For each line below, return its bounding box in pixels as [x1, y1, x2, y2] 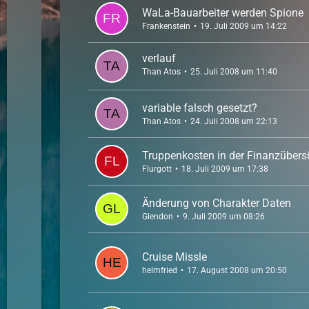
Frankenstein [142, 21, 191, 31]
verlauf [142, 52, 177, 65]
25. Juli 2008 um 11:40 [190, 67, 278, 77]
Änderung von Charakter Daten [142, 196, 292, 210]
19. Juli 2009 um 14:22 [200, 21, 288, 31]
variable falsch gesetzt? [142, 101, 258, 114]
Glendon [142, 211, 174, 221]
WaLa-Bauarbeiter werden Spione [142, 6, 304, 19]
